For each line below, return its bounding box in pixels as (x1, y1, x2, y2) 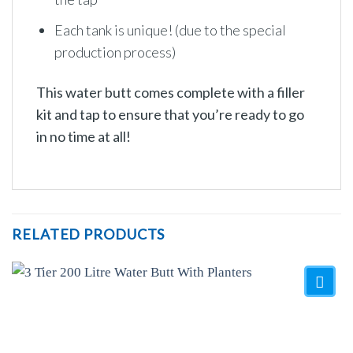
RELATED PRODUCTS (12, 225, 165, 243)
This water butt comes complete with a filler (36, 84, 305, 102)
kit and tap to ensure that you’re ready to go (36, 106, 304, 124)
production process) (54, 43, 176, 61)
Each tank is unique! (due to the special (54, 20, 287, 39)
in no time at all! (36, 128, 131, 146)
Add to (292, 333, 330, 349)
